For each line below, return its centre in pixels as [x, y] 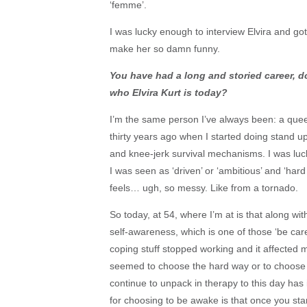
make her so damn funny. [165, 48]
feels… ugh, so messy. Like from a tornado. [204, 187]
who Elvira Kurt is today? [169, 92]
